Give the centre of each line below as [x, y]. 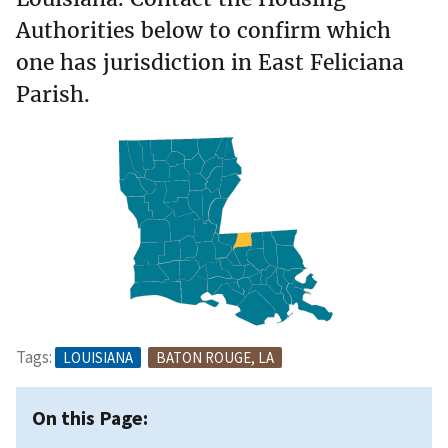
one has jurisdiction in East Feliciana [210, 62]
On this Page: [90, 417]
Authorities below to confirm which [203, 30]
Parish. [53, 94]
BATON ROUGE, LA [215, 357]
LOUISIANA [98, 357]
